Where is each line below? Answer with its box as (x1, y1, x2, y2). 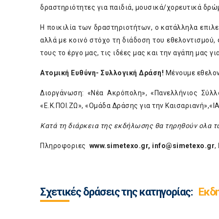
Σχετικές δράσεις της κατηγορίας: (40, 186, 195, 198)
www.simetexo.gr (89, 142, 148, 150)
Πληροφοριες (40, 142, 89, 150)
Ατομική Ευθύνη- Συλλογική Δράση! (40, 69, 164, 77)
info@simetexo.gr (152, 142, 215, 150)
